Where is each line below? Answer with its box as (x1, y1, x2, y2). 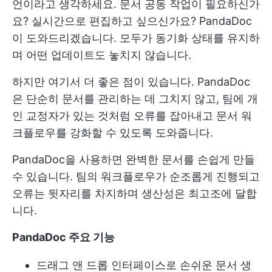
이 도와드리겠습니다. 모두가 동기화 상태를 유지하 (12, 32, 260, 45)
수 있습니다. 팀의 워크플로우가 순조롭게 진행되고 (12, 170, 260, 183)
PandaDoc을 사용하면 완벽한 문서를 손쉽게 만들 (12, 153, 255, 166)
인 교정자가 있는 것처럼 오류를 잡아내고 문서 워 (12, 109, 252, 123)
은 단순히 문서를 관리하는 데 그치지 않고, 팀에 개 (12, 92, 258, 106)
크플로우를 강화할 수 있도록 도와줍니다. (12, 126, 213, 140)
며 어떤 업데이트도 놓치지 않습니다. (12, 49, 191, 62)
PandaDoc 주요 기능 (12, 231, 115, 244)
